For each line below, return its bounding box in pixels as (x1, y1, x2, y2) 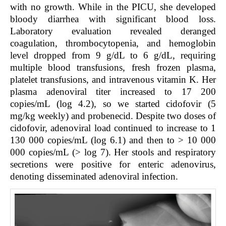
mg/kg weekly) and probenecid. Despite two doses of (10, 110, 216, 122)
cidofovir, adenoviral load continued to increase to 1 (10, 123, 216, 134)
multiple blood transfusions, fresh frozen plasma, (10, 62, 216, 73)
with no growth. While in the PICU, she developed (10, 2, 216, 13)
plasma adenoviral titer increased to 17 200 (10, 86, 216, 97)
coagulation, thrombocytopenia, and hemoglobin (10, 38, 216, 49)
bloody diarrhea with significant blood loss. (10, 14, 216, 25)
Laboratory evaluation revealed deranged (10, 26, 216, 37)
